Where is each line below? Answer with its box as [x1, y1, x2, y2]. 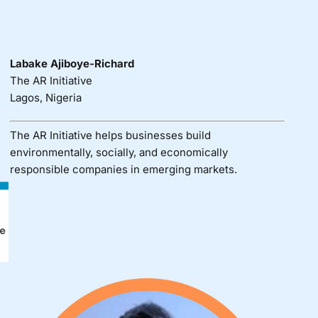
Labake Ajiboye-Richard [9, 56, 134, 70]
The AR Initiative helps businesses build [9, 128, 211, 143]
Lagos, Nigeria [9, 90, 82, 104]
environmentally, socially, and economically [9, 146, 228, 160]
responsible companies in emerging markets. [9, 163, 237, 177]
